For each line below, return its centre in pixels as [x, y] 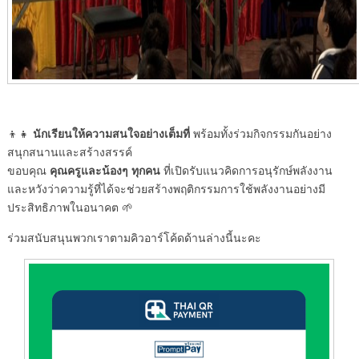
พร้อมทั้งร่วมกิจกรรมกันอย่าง [260, 133]
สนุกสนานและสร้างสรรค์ [69, 152]
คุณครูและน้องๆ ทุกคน [105, 170]
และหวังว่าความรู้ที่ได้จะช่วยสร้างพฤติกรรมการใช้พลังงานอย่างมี [166, 189]
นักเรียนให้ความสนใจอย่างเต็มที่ [111, 133]
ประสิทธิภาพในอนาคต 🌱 [70, 207]
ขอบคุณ [28, 170]
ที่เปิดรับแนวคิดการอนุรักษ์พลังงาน [246, 170]
